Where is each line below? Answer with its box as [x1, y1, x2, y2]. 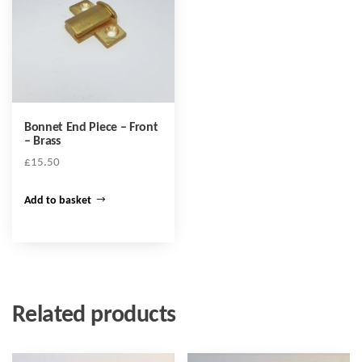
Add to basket [24, 194, 91, 207]
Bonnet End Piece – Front [24, 121, 158, 135]
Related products [12, 302, 176, 328]
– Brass [24, 135, 61, 149]
